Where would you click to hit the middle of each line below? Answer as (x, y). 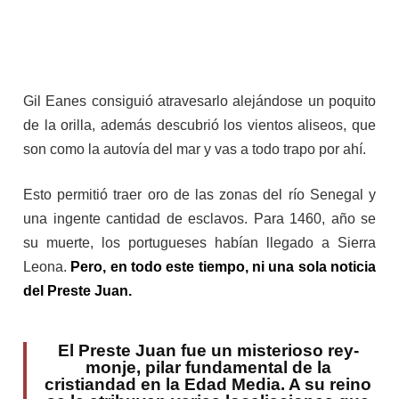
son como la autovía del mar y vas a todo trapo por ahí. (196, 149)
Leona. (47, 266)
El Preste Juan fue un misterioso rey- (208, 350)
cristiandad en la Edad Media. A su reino (208, 384)
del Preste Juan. (79, 290)
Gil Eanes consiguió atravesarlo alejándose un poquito (199, 101)
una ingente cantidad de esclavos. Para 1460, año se (199, 218)
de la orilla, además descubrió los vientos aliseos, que (199, 125)
